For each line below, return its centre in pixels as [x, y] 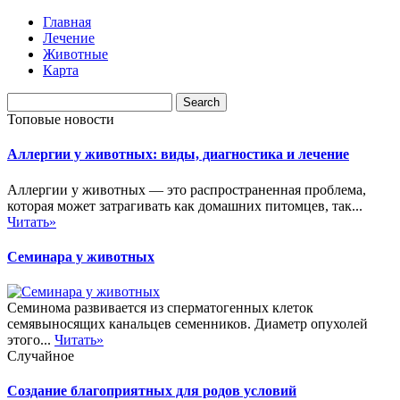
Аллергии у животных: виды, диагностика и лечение [178, 154]
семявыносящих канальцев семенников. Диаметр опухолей [187, 324]
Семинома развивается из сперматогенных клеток [160, 308]
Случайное [41, 356]
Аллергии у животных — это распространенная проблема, [187, 189]
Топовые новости [61, 119]
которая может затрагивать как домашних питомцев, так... [185, 205]
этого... [31, 340]
